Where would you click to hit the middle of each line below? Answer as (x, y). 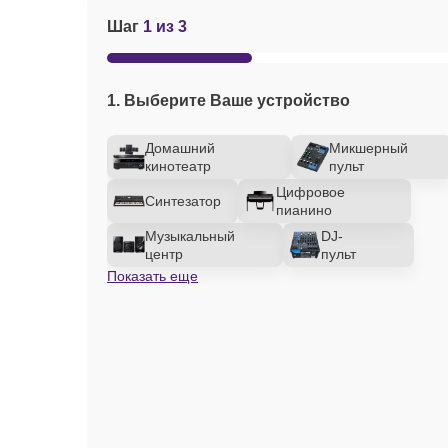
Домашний (180, 148)
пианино (304, 210)
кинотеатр (178, 166)
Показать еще (152, 276)
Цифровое (311, 192)
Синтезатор (183, 201)
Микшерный (368, 148)
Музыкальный (190, 236)
